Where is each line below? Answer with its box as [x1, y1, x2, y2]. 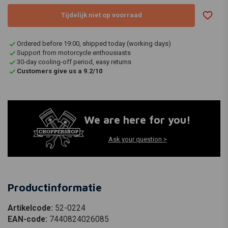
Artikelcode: [8, 203, 55, 213]
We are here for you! [84, 113, 191, 126]
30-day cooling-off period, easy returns [17, 58, 131, 66]
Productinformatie [8, 181, 102, 193]
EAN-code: [8, 214, 49, 224]
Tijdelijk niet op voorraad [61, 11, 142, 19]
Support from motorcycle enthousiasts [17, 48, 131, 56]
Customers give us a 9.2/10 [17, 67, 102, 75]
